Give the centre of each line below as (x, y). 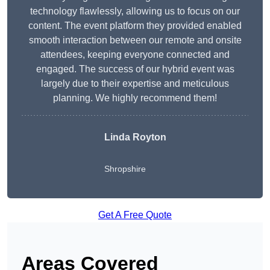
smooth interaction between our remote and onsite (135, 40)
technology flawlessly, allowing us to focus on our (135, 11)
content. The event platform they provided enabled (135, 26)
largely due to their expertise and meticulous (135, 84)
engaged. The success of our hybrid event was (135, 69)
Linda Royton (135, 137)
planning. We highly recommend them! (135, 98)
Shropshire (125, 169)
